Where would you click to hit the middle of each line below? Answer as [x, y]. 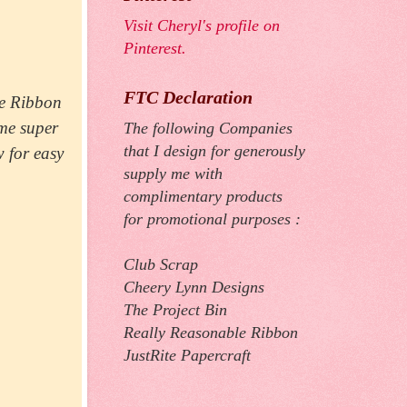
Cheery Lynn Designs [194, 288]
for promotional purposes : [212, 219]
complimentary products [203, 197]
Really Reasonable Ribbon [211, 333]
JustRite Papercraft [187, 356]
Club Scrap [161, 265]
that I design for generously [214, 151]
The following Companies [208, 129]
